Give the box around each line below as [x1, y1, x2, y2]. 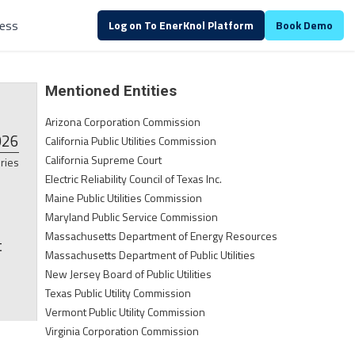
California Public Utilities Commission [45, 132, 216, 149]
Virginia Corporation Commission [45, 323, 199, 339]
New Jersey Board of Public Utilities [45, 265, 212, 282]
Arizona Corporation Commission [45, 113, 200, 130]
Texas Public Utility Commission [45, 284, 191, 301]
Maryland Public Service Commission [45, 208, 218, 225]
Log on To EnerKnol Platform [109, 17, 254, 33]
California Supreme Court [45, 151, 162, 168]
